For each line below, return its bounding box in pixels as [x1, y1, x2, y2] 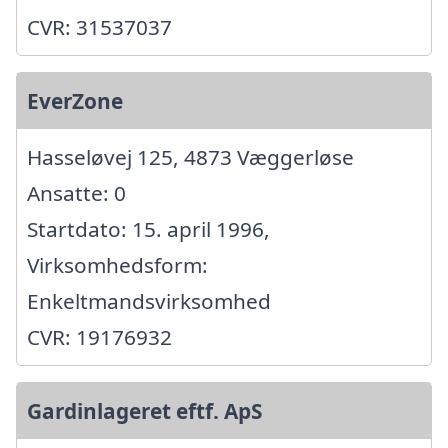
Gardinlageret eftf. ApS [27, 397, 262, 426]
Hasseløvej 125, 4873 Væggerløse [27, 143, 354, 172]
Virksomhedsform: [27, 251, 208, 280]
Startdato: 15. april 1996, [27, 215, 270, 244]
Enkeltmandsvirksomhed [27, 287, 271, 316]
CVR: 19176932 [27, 323, 172, 352]
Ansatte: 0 [27, 179, 126, 208]
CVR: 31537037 [27, 13, 172, 42]
